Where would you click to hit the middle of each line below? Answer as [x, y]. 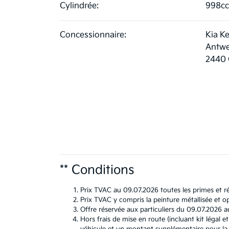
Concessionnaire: [93, 35]
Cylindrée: [79, 6]
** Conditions [97, 170]
